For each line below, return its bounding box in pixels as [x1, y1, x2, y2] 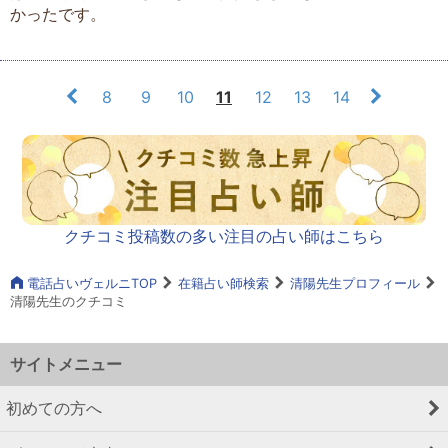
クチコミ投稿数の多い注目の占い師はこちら [64, 225, 384, 246]
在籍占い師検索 [178, 276, 269, 292]
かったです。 [10, 3, 106, 24]
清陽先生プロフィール [290, 276, 420, 292]
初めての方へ [6, 398, 102, 419]
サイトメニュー [10, 354, 122, 375]
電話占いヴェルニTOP [23, 276, 157, 292]
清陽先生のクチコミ [10, 294, 127, 310]
